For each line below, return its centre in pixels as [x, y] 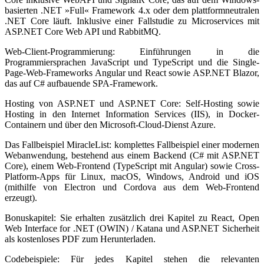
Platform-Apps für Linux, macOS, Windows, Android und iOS [132, 176]
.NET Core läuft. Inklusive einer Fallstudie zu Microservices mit [132, 21]
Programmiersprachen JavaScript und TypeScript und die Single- [132, 62]
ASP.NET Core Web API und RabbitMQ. [83, 32]
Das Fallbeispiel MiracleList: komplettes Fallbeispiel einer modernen [132, 145]
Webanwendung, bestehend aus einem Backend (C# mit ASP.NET [132, 155]
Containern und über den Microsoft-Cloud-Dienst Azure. [110, 125]
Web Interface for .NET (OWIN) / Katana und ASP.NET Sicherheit [132, 228]
